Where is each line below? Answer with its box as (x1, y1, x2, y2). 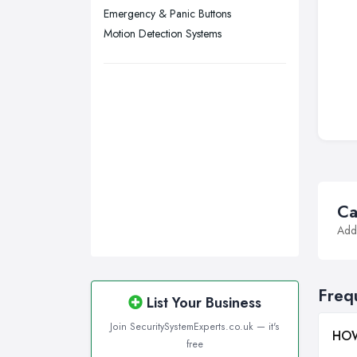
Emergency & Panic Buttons (104, 6, 231, 22)
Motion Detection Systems (104, 25, 222, 42)
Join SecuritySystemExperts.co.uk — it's (110, 320, 280, 335)
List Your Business (143, 292, 261, 314)
